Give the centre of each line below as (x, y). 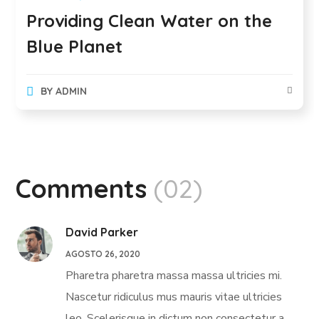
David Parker (102, 232)
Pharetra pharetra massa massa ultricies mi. (174, 275)
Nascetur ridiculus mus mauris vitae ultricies (174, 297)
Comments (82, 188)
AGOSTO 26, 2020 (103, 253)
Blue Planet (75, 46)
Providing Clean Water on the (150, 20)
